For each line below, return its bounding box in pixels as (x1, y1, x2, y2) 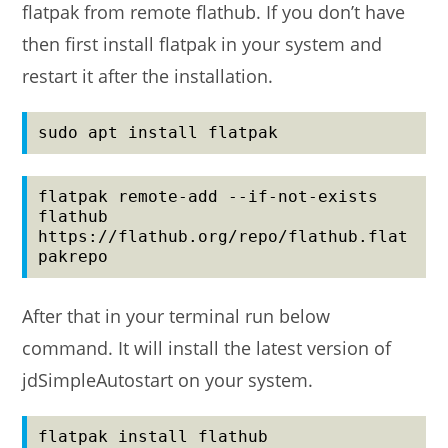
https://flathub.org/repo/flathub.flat (38, 227, 409, 247)
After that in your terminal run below (22, 304, 331, 329)
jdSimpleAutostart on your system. (22, 368, 314, 393)
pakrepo (38, 247, 109, 267)
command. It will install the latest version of (22, 336, 392, 361)
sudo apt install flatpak (38, 123, 279, 143)
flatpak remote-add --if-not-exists (38, 187, 379, 207)
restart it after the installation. (22, 64, 274, 89)
